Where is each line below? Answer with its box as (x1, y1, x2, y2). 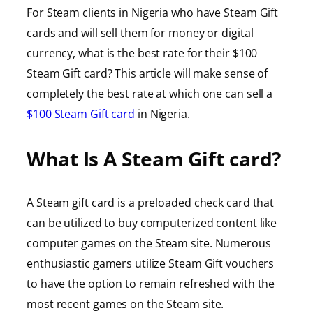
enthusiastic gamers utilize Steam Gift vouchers (27, 256, 275, 272)
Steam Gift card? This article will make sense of (27, 65, 268, 81)
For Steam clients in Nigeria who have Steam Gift (27, 4, 279, 20)
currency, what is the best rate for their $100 (27, 45, 258, 61)
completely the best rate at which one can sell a (27, 85, 273, 101)
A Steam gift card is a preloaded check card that (27, 195, 275, 211)
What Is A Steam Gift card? (27, 145, 282, 172)
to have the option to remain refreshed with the (27, 276, 275, 292)
